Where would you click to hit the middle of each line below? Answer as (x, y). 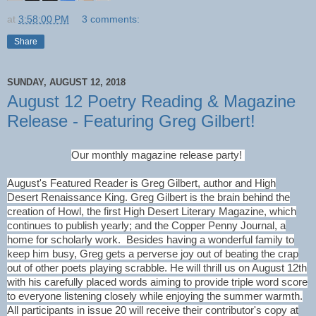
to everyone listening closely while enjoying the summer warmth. (155, 296)
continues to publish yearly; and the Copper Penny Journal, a (146, 225)
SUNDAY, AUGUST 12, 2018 (66, 82)
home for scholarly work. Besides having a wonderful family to (151, 239)
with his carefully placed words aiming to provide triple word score (157, 282)
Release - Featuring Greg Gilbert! (131, 121)
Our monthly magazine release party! (158, 155)
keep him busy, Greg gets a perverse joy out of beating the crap (153, 254)
